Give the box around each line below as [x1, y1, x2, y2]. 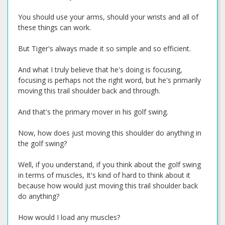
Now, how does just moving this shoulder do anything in [18, 128, 201, 138]
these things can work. [18, 23, 91, 32]
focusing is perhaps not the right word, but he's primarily [18, 75, 201, 85]
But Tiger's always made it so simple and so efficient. [18, 44, 191, 53]
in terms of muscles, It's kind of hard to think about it [18, 170, 190, 180]
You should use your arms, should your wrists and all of [18, 12, 198, 22]
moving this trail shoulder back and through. [18, 86, 160, 95]
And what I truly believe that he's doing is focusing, [18, 65, 182, 74]
